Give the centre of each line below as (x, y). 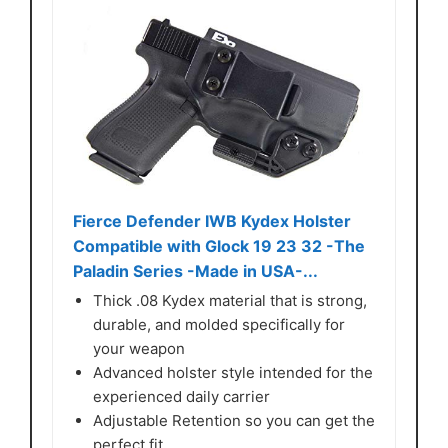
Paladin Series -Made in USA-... (195, 270)
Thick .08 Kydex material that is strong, (230, 300)
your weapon (139, 348)
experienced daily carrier (181, 396)
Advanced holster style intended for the (233, 372)
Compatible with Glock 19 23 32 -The (219, 245)
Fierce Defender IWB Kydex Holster (212, 220)
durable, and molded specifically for (219, 324)
